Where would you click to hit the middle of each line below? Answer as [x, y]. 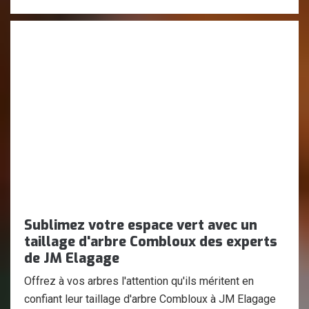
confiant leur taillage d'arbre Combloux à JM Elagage [150, 299]
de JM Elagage [72, 258]
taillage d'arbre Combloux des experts [151, 242]
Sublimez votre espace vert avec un [141, 225]
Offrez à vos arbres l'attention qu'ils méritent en [139, 281]
